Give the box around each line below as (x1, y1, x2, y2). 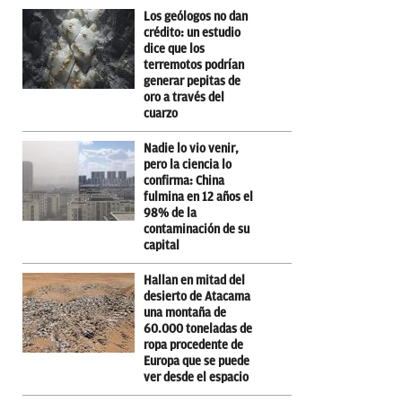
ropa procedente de (144, 338, 243, 353)
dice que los (144, 42, 205, 57)
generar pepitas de (144, 74, 240, 89)
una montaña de (144, 306, 226, 320)
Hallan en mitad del (144, 274, 245, 288)
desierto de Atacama (144, 290, 250, 304)
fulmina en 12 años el (144, 190, 253, 205)
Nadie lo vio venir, (144, 142, 239, 156)
